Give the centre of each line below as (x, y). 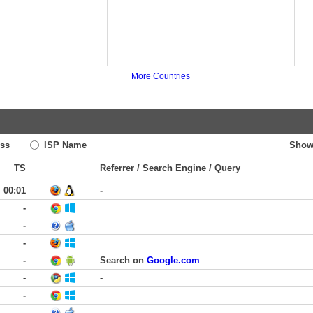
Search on (123, 260)
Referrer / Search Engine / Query (170, 168)
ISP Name (64, 145)
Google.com (173, 260)
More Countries (160, 76)
